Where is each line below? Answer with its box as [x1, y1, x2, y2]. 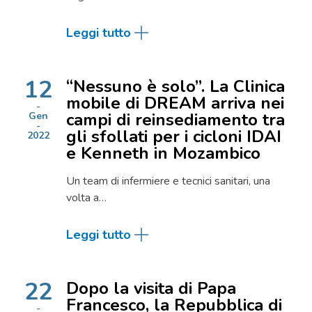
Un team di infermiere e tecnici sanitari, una [66, 173, 270, 189]
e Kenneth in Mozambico [66, 142, 260, 164]
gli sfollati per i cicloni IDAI [66, 125, 281, 148]
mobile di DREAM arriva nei [66, 92, 284, 114]
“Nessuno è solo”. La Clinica [66, 75, 285, 97]
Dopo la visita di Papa [66, 277, 236, 299]
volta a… [66, 190, 107, 205]
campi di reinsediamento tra [66, 109, 285, 131]
